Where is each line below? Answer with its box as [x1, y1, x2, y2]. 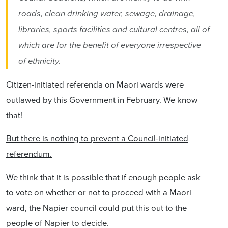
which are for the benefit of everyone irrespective [18, 40, 201, 50]
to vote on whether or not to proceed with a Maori [6, 186, 191, 198]
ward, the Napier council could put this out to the [6, 202, 187, 213]
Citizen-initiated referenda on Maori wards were [6, 78, 184, 90]
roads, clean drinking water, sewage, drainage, [18, 9, 195, 19]
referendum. [6, 148, 52, 159]
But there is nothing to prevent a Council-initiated [6, 132, 188, 144]
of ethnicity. [18, 56, 61, 66]
